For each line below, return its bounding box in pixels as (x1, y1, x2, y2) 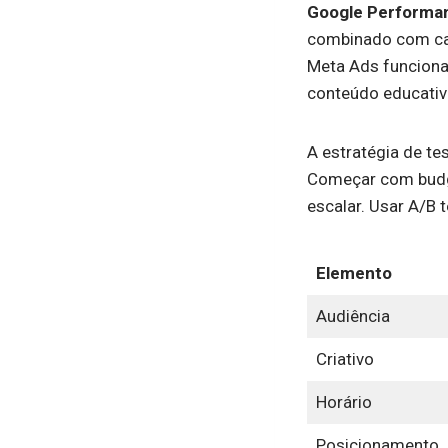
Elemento (315, 263, 392, 284)
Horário (315, 392, 372, 413)
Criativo (315, 349, 374, 370)
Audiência (315, 306, 390, 327)
